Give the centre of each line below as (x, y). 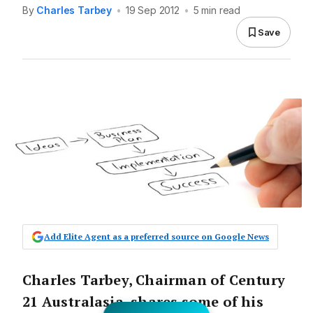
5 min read (217, 10)
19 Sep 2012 (152, 10)
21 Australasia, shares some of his (143, 301)
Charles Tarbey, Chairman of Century (154, 280)
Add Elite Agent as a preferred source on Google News (156, 236)
